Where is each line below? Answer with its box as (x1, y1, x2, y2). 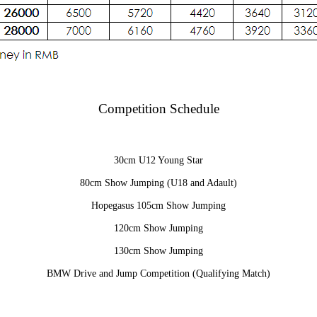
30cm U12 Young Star (114, 155, 203, 166)
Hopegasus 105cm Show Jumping (91, 200, 226, 212)
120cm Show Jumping (114, 223, 203, 234)
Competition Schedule (98, 101, 219, 117)
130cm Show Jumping (114, 246, 203, 257)
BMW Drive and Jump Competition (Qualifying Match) (47, 268, 270, 279)
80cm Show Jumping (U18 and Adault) (80, 178, 237, 189)
